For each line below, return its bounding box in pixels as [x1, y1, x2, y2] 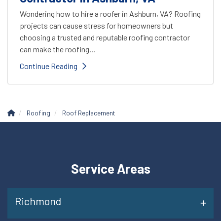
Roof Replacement [62, 108, 115, 117]
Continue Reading [20, 61, 77, 71]
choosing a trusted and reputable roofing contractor [20, 32, 190, 42]
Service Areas [71, 160, 150, 176]
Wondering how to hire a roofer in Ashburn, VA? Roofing [20, 8, 201, 18]
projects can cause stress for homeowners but [20, 20, 173, 30]
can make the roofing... [20, 44, 95, 54]
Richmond [15, 194, 61, 207]
